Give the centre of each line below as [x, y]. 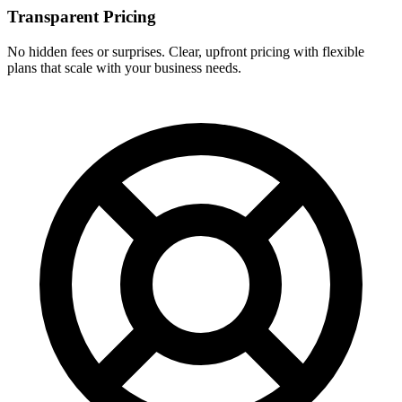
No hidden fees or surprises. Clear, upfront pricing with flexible [186, 51]
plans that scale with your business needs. [124, 67]
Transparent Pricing [82, 17]
